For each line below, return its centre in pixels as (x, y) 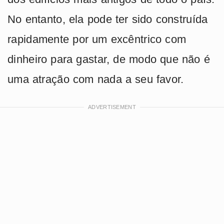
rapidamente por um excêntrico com (97, 39)
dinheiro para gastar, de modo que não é (109, 59)
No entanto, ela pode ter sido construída (108, 19)
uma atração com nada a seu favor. (96, 79)
